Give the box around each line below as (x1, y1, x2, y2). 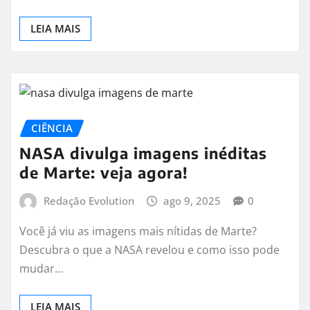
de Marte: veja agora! (19, 163, 188, 183)
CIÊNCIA (31, 120, 73, 135)
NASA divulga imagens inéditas (19, 143, 267, 163)
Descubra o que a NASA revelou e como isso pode (19, 241, 280, 257)
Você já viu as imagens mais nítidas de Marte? (19, 223, 257, 239)
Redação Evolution (43, 194, 134, 208)
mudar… (19, 260, 63, 276)
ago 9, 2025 (163, 194, 221, 208)
